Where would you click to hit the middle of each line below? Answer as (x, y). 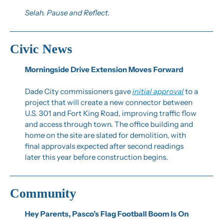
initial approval (158, 91)
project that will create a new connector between (109, 102)
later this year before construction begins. (97, 157)
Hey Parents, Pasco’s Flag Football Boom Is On (107, 214)
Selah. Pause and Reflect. (67, 12)
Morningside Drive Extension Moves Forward (104, 69)
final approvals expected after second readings (104, 146)
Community (43, 193)
